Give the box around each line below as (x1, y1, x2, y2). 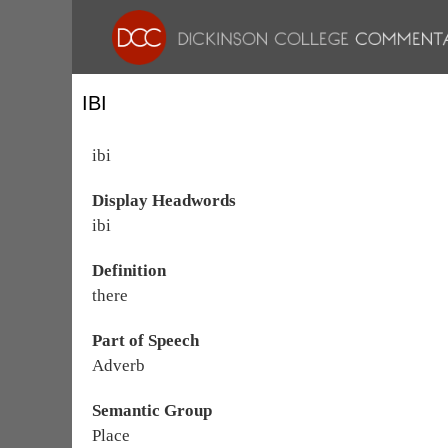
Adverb (92, 356, 145, 375)
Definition (92, 261, 166, 280)
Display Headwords (92, 191, 236, 210)
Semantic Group (92, 401, 212, 420)
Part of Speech (92, 331, 199, 350)
